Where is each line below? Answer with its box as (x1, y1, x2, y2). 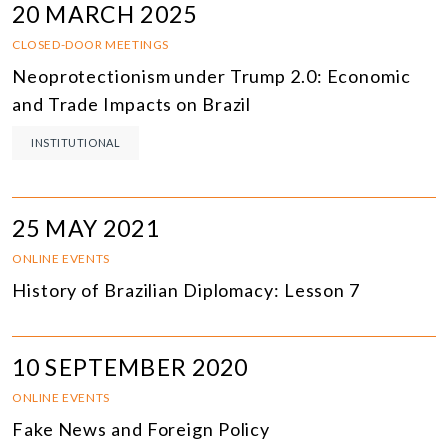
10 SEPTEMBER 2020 (12, 353, 249, 382)
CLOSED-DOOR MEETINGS (12, 37, 169, 53)
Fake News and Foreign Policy (12, 418, 271, 441)
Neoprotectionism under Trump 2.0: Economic (12, 65, 411, 88)
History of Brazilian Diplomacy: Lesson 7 (12, 279, 360, 302)
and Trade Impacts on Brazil (12, 93, 252, 116)
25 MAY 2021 (12, 214, 160, 243)
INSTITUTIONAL (31, 136, 121, 150)
